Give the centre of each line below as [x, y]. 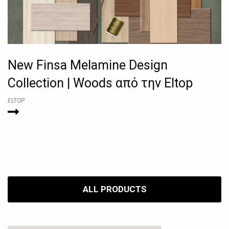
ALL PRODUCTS [114, 189]
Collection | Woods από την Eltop [100, 83]
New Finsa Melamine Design [88, 65]
